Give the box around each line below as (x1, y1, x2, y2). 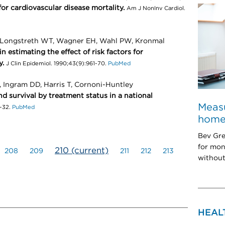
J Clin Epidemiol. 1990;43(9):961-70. (6, 61, 106, 66)
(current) (71, 147, 108, 155)
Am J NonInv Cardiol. (127, 6, 185, 11)
